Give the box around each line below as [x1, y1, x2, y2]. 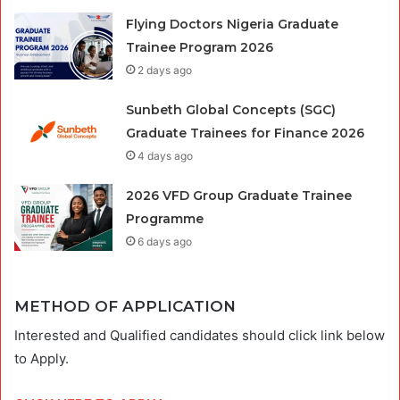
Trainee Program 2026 [126, 38, 274, 55]
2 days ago [137, 62, 193, 77]
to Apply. [14, 350, 69, 368]
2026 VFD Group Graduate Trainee [126, 187, 353, 204]
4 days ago [137, 148, 194, 162]
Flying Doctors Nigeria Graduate [126, 15, 339, 32]
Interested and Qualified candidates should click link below [14, 327, 385, 345]
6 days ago [137, 234, 193, 248]
